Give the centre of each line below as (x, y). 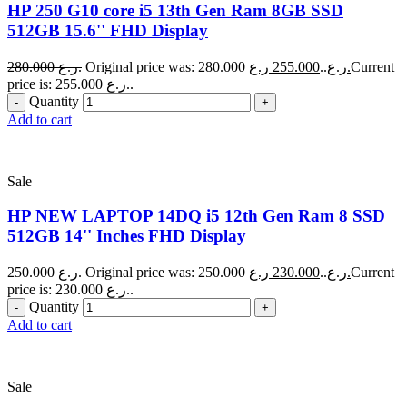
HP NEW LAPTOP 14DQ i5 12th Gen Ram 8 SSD (196, 216)
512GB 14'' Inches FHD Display (127, 236)
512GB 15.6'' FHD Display (108, 30)
